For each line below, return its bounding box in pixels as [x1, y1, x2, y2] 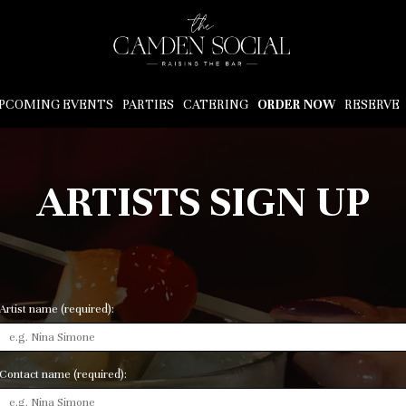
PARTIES [122, 96, 174, 112]
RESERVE [344, 96, 400, 112]
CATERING [183, 96, 248, 112]
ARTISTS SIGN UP [36, 175, 370, 228]
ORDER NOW [257, 96, 335, 112]
